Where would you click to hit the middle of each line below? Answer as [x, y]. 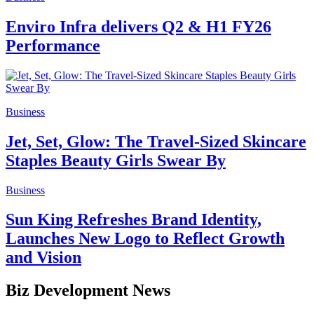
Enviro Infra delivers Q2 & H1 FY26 [138, 26]
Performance [53, 45]
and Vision [43, 258]
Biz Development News [88, 291]
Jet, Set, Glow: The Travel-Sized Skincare [156, 141]
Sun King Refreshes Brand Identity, [134, 220]
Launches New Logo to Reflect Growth [145, 239]
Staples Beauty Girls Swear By [116, 160]
